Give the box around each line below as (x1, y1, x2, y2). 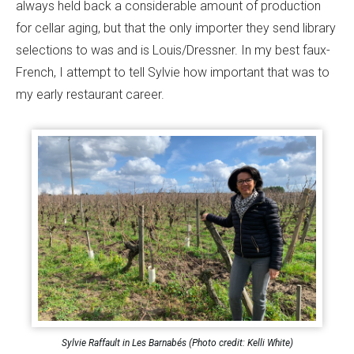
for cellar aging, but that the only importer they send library (16, 21, 336, 36)
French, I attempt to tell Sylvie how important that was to (16, 65, 330, 81)
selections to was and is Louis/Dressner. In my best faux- (16, 43, 330, 58)
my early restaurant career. (16, 87, 164, 103)
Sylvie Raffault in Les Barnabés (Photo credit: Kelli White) (61, 337, 293, 349)
